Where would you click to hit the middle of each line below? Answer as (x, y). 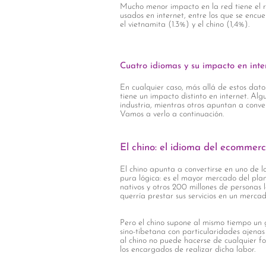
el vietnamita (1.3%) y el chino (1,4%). (185, 25)
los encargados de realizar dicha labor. (188, 250)
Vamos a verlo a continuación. (172, 114)
